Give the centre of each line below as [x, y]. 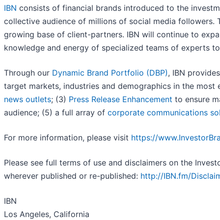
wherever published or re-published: [72, 176]
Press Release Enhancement [121, 99]
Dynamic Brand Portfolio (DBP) [110, 73]
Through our [28, 73]
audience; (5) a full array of [56, 113]
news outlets [27, 99]
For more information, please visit [68, 138]
